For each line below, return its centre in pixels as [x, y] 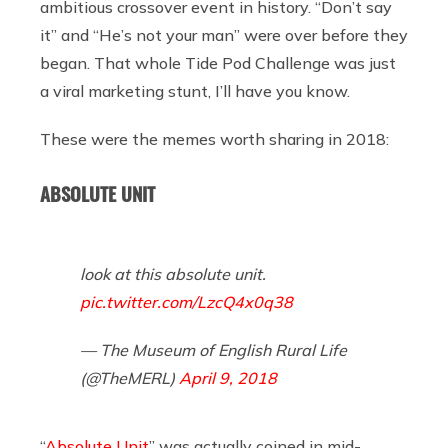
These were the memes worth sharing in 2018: [214, 138]
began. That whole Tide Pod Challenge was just [218, 62]
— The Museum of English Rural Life [213, 349]
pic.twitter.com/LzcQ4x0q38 [186, 301]
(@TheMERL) [129, 377]
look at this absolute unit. [173, 273]
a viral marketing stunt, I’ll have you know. [195, 90]
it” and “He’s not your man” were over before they [224, 34]
